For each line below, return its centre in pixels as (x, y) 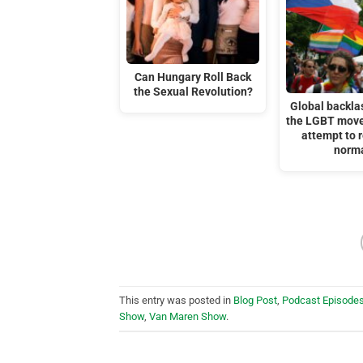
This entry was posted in (176, 300)
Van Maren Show (188, 316)
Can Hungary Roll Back (193, 77)
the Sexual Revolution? (193, 92)
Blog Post (255, 300)
